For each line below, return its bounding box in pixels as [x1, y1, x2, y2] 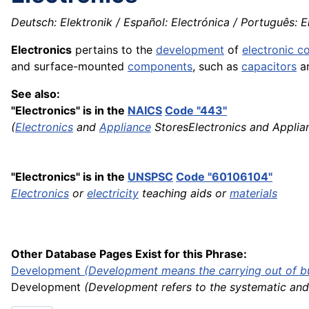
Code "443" [165, 103, 227, 118]
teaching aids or [139, 186, 230, 201]
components [128, 59, 192, 74]
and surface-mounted [11, 59, 128, 74]
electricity [87, 186, 139, 201]
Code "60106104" [176, 170, 272, 184]
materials [230, 186, 277, 201]
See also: [11, 87, 60, 101]
